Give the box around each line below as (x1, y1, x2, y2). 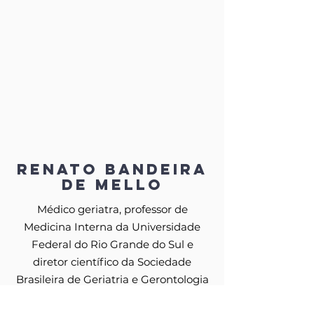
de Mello (61, 175, 163, 194)
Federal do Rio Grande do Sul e (31, 238, 193, 251)
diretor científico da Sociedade (33, 255, 191, 268)
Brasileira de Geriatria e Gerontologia (15, 273, 209, 286)
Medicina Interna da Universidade (24, 220, 200, 233)
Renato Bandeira (17, 160, 207, 179)
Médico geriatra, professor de (36, 203, 188, 216)
